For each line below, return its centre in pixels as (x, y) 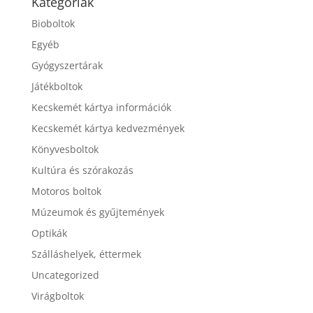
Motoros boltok (66, 191)
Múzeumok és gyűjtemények (97, 212)
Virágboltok (57, 296)
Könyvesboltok (65, 150)
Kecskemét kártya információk (101, 108)
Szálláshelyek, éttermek (86, 254)
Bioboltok (53, 24)
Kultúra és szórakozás (82, 170)
